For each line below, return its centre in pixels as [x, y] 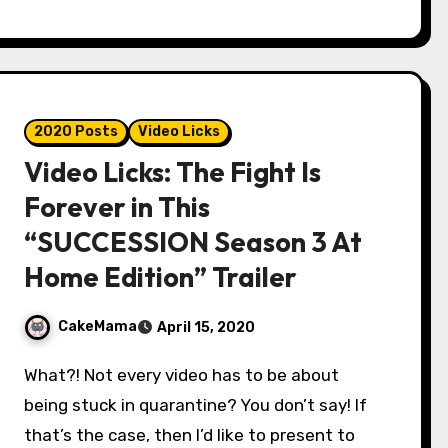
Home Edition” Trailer [161, 277]
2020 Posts [76, 131]
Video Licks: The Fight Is [173, 172]
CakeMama [98, 327]
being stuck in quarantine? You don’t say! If [196, 405]
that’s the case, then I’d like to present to [190, 435]
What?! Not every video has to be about [31, 375]
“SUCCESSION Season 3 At [193, 242]
